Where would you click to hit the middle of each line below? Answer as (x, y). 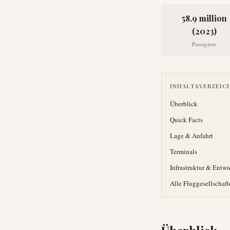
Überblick (184, 104)
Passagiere (204, 44)
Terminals (184, 151)
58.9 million (204, 18)
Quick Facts (186, 120)
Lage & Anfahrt (191, 136)
